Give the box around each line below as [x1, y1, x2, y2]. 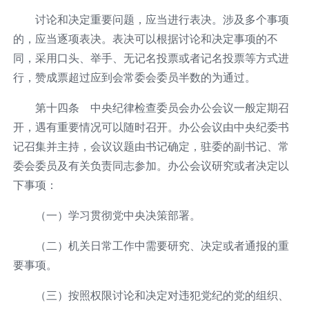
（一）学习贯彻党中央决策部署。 [34, 208, 201, 222]
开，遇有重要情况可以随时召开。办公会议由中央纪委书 [12, 119, 289, 134]
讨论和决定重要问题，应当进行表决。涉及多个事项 [34, 12, 289, 26]
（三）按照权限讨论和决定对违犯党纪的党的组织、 [34, 288, 289, 302]
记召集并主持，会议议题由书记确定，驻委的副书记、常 [12, 139, 289, 153]
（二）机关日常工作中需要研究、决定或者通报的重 [34, 238, 289, 252]
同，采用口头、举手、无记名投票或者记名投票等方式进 [12, 50, 289, 65]
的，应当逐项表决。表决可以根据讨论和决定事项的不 [12, 31, 278, 46]
